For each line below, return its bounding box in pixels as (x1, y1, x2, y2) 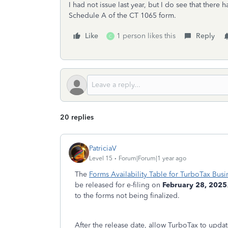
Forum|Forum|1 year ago (119, 154, 186, 162)
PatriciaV (89, 144, 117, 153)
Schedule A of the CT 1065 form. (69, 11, 176, 20)
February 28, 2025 (162, 181, 227, 189)
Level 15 (89, 154, 112, 162)
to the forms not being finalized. (75, 191, 180, 200)
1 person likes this (117, 32, 176, 40)
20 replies (60, 113, 94, 122)
